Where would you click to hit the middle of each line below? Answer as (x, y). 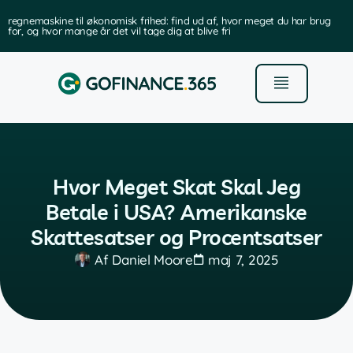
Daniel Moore (150, 259)
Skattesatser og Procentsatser (176, 237)
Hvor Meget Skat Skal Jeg (176, 186)
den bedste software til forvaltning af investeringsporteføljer (199, 20)
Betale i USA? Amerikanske (176, 212)
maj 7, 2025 (243, 259)
